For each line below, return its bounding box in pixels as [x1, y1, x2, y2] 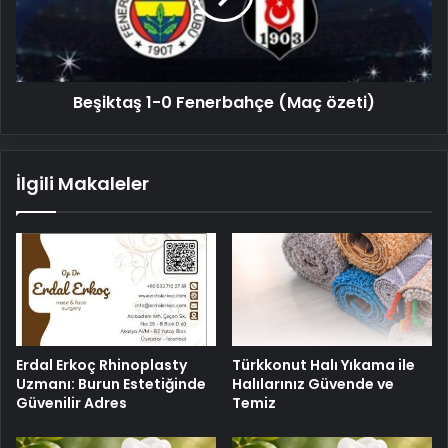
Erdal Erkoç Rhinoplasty [16, 354, 187, 375]
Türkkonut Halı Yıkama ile [232, 354, 415, 375]
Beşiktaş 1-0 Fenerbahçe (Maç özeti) [73, 90, 375, 114]
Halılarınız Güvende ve [232, 373, 394, 394]
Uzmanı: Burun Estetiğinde [16, 373, 206, 394]
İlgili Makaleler [16, 170, 149, 196]
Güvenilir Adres [16, 392, 127, 413]
